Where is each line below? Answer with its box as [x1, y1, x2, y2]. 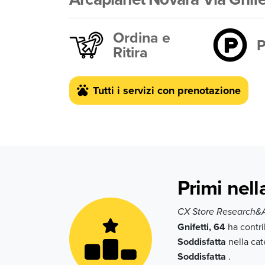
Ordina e [113, 27, 170, 48]
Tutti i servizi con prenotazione [93, 82, 241, 98]
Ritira [113, 41, 148, 63]
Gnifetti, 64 [177, 220, 225, 234]
